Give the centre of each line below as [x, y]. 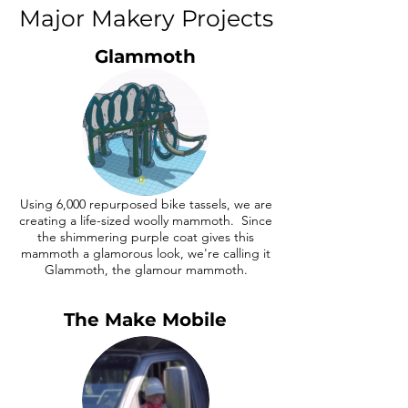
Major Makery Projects [146, 18]
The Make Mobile [145, 320]
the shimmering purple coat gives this [146, 237]
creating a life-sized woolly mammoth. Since [146, 220]
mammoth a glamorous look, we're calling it [146, 253]
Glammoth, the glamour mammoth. [146, 270]
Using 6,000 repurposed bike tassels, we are [146, 204]
